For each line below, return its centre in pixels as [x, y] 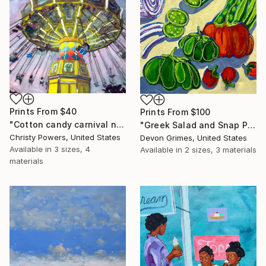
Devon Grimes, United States [194, 138]
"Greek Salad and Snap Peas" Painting [251, 125]
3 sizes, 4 [72, 149]
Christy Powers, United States [65, 137]
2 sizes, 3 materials [221, 150]
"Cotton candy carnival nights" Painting [120, 124]
